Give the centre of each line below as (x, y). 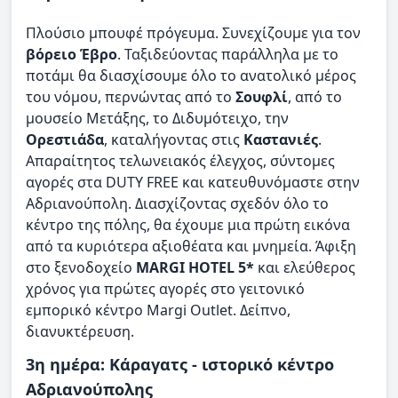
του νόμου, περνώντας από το (131, 97)
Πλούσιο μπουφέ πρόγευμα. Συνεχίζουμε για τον (193, 33)
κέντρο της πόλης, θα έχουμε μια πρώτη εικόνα (188, 225)
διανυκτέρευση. (80, 332)
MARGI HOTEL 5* (195, 268)
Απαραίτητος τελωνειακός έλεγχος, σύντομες (180, 161)
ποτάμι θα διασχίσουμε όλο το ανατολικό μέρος (191, 76)
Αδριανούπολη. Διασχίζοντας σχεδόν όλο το (177, 204)
